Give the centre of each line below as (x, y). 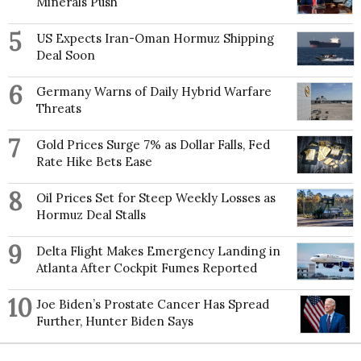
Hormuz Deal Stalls (91, 215)
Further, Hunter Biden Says (115, 322)
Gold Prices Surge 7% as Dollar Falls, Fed (153, 145)
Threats (59, 109)
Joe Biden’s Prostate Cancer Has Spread (153, 305)
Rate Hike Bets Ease (94, 162)
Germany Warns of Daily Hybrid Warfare (154, 92)
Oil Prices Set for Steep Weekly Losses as (156, 198)
